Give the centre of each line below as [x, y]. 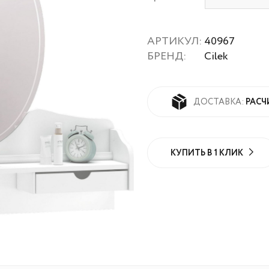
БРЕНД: [168, 56]
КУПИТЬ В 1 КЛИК [207, 153]
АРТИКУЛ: [176, 41]
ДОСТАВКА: [219, 102]
